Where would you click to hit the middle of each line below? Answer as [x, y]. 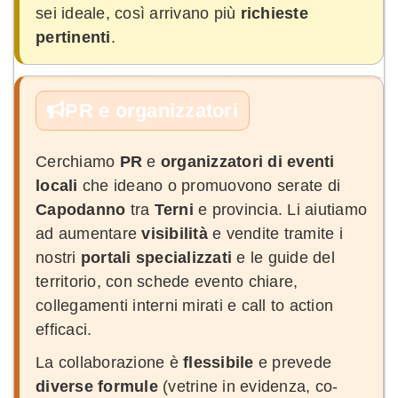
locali [57, 185]
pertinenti [73, 37]
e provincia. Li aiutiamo [280, 209]
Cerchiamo [78, 161]
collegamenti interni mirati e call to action [184, 305]
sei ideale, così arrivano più [138, 13]
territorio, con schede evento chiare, [167, 281]
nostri [58, 257]
